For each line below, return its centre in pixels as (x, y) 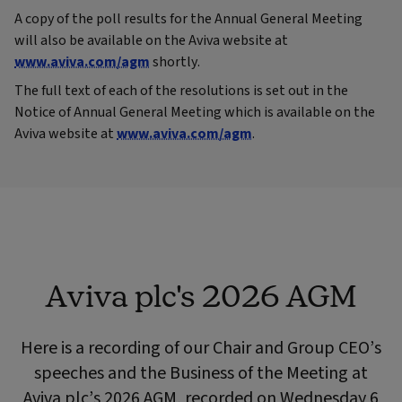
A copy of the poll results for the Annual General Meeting (188, 19)
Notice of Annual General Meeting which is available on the (195, 113)
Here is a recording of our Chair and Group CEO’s (201, 349)
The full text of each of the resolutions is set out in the (181, 91)
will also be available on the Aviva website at (151, 41)
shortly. (175, 62)
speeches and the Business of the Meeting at (201, 374)
